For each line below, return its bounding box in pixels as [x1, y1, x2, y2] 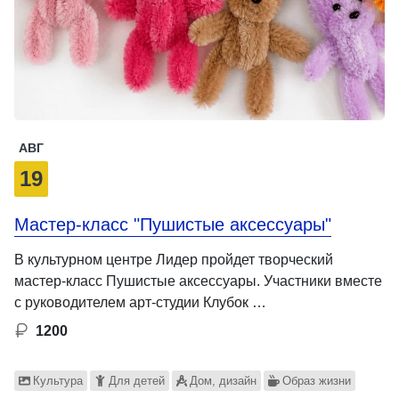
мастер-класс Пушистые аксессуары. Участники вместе [14, 273, 382, 289]
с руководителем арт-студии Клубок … [14, 294, 266, 310]
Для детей [108, 373, 165, 387]
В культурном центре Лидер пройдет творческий [14, 251, 333, 267]
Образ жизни [282, 373, 352, 387]
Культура [32, 373, 83, 387]
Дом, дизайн [190, 373, 257, 387]
